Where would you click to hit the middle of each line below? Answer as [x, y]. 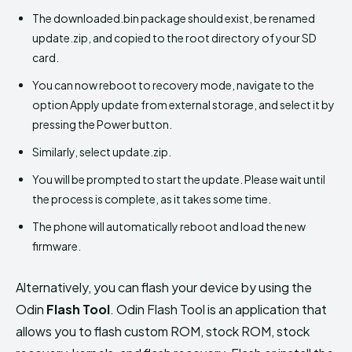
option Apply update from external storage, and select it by [183, 104]
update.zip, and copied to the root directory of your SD [174, 37]
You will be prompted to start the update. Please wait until [179, 179]
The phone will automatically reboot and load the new [169, 226]
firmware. [57, 246]
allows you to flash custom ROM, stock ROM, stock [163, 331]
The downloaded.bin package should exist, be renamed [174, 18]
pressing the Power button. [102, 124]
